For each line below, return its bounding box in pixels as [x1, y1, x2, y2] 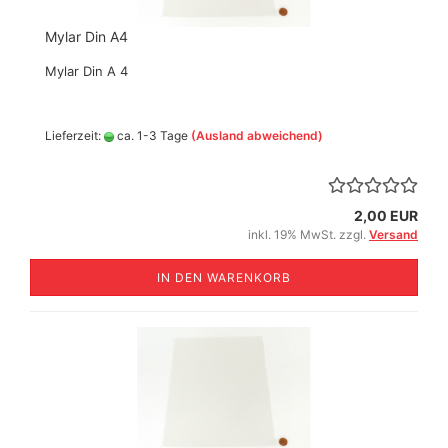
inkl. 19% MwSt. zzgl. [248, 227, 369, 242]
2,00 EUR [354, 207, 418, 224]
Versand [369, 227, 418, 242]
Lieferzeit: [45, 128, 104, 143]
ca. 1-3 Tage [114, 128, 188, 143]
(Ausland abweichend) [191, 128, 323, 143]
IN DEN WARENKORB [157, 270, 291, 285]
